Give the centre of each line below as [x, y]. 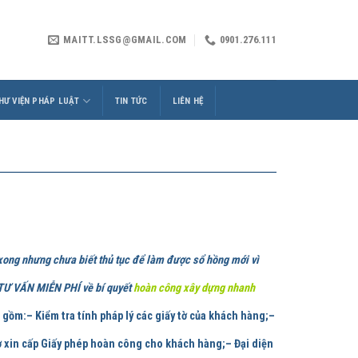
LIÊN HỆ [188, 101]
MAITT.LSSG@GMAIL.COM [125, 40]
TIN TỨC [131, 101]
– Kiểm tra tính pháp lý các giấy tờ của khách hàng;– [151, 316]
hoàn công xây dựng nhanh [194, 288]
